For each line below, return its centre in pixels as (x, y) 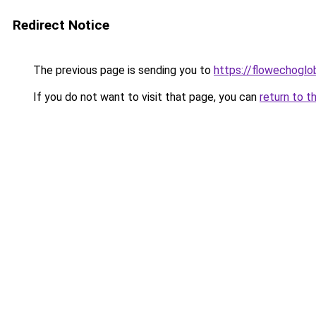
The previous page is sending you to (122, 70)
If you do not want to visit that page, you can (145, 97)
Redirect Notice (61, 25)
